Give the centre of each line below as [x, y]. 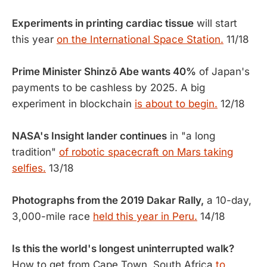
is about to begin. [176, 104]
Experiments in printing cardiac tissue [103, 23]
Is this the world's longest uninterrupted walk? [123, 249]
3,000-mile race [52, 216]
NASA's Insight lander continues [89, 136]
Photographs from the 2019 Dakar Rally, [108, 200]
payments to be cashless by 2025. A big [108, 88]
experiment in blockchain [73, 104]
